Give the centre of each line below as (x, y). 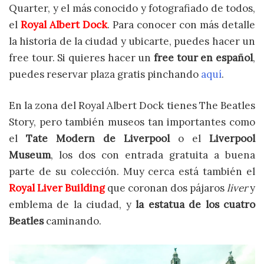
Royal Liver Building (57, 188)
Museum (30, 155)
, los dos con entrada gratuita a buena (153, 155)
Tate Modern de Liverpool (98, 139)
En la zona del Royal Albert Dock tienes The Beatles (132, 106)
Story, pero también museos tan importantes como (132, 122)
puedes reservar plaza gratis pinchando (105, 74)
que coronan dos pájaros (166, 188)
